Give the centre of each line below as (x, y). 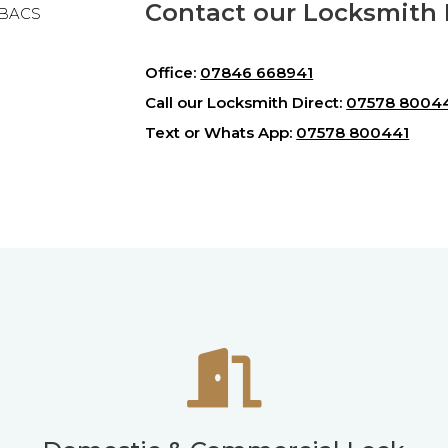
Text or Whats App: (221, 132)
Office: (173, 72)
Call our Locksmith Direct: (246, 102)
